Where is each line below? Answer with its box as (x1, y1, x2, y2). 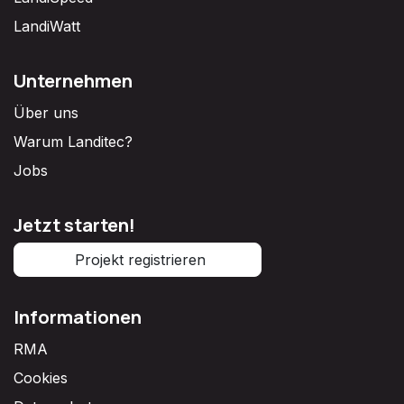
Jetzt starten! (14, 211, 135, 237)
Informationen (14, 303, 142, 329)
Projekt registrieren (33, 250, 242, 269)
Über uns (14, 103, 78, 122)
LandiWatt (14, 16, 80, 35)
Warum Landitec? (14, 132, 133, 151)
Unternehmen (14, 67, 133, 93)
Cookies (14, 368, 68, 387)
